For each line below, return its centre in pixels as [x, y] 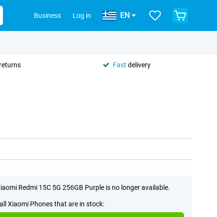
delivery [139, 65]
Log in [82, 15]
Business [47, 15]
